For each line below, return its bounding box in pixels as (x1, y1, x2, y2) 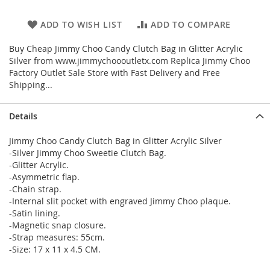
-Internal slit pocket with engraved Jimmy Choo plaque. (9, 195, 231, 207)
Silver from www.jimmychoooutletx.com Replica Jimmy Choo (9, 54, 250, 66)
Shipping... (9, 78, 52, 90)
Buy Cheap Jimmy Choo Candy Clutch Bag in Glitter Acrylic (9, 42, 243, 54)
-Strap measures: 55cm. (9, 231, 105, 243)
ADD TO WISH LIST (40, 18, 122, 30)
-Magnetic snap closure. (9, 219, 106, 231)
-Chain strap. (9, 183, 61, 195)
